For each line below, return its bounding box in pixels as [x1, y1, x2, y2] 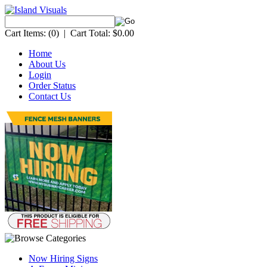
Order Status [29, 80, 76, 91]
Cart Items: [5, 28, 46, 38]
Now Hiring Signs [29, 253, 98, 263]
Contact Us [29, 91, 71, 101]
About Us [29, 59, 66, 69]
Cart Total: [70, 28, 110, 38]
